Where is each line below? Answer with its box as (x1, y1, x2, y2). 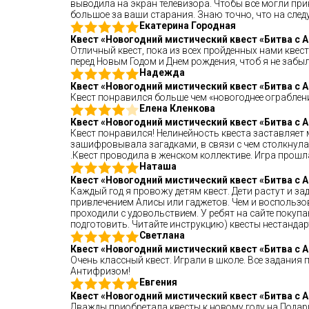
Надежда (139, 67, 185, 78)
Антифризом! (70, 266, 130, 277)
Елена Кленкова (139, 103, 215, 114)
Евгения (139, 277, 177, 288)
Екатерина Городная (139, 20, 236, 31)
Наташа (139, 161, 177, 172)
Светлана (139, 230, 185, 241)
